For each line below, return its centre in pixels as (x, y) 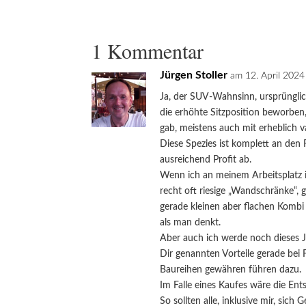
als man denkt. (191, 222)
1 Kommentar (148, 50)
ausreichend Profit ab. (206, 159)
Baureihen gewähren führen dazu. (231, 269)
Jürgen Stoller (194, 75)
